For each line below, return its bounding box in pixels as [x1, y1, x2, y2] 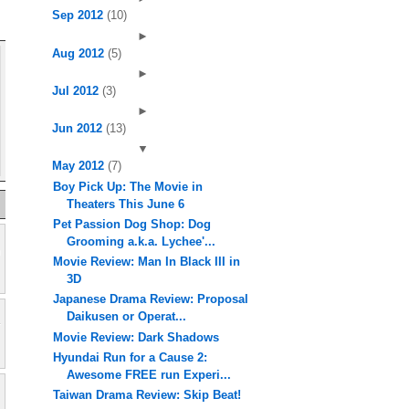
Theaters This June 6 [67, 196, 185, 211]
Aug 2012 [51, 46, 108, 60]
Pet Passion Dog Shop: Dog [53, 216, 212, 231]
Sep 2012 [51, 8, 107, 23]
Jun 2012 [51, 121, 106, 135]
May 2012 [51, 159, 108, 173]
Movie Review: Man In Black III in [53, 255, 241, 268]
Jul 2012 [51, 83, 102, 98]
